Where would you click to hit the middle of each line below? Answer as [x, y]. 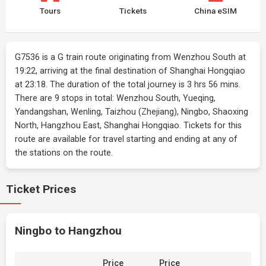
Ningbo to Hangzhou [68, 231]
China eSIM [216, 11]
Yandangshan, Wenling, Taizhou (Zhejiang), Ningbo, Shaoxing [132, 112]
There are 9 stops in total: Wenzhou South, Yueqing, [115, 98]
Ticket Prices [41, 189]
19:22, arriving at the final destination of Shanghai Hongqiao [130, 71]
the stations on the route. [64, 153]
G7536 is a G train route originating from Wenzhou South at [130, 57]
